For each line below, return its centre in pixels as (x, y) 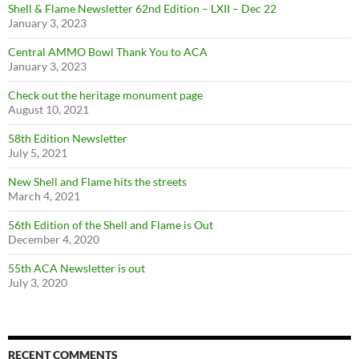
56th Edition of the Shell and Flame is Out (111, 225)
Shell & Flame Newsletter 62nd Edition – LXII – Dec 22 (142, 8)
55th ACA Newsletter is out (77, 268)
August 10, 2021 (48, 109)
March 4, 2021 (44, 196)
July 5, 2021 (38, 153)
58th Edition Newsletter (68, 138)
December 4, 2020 (54, 239)
